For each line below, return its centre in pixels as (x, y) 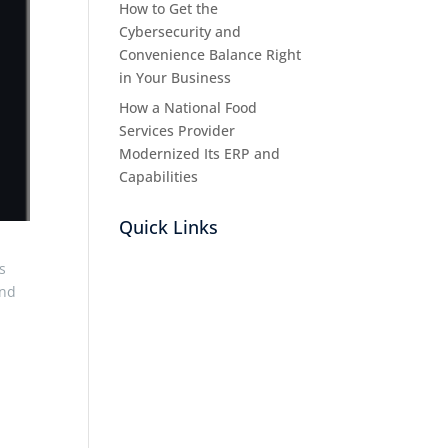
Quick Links (169, 227)
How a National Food (188, 107)
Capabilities (159, 176)
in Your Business (175, 77)
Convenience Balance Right (210, 54)
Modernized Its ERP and (200, 153)
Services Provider (177, 130)
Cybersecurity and (180, 31)
